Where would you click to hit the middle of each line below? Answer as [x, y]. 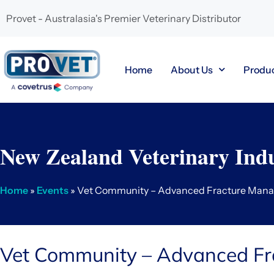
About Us [192, 69]
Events [53, 190]
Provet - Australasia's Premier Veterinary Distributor [124, 18]
